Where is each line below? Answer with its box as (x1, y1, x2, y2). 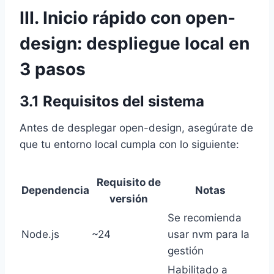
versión (109, 192, 148, 205)
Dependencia (21, 183, 89, 196)
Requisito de (96, 176, 161, 188)
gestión (168, 244, 204, 257)
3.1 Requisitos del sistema (20, 92, 204, 110)
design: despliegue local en (20, 32, 250, 54)
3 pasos (20, 58, 86, 80)
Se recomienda (168, 211, 242, 224)
